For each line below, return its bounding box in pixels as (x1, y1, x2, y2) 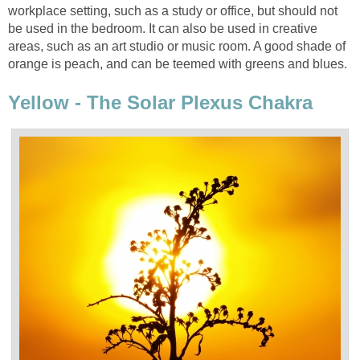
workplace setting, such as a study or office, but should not (8, 3, 337, 18)
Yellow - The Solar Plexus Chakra (8, 91, 313, 113)
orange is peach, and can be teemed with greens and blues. (8, 56, 347, 71)
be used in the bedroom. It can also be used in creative (8, 21, 317, 35)
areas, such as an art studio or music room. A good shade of (8, 39, 346, 53)
